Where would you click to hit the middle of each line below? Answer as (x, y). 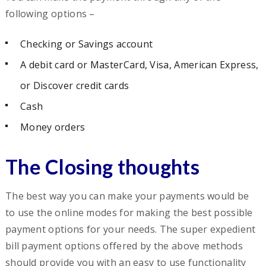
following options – (50, 13)
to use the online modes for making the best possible (129, 212)
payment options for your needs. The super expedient (130, 229)
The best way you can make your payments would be (127, 196)
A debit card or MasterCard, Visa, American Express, (139, 64)
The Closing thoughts (102, 166)
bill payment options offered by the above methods (124, 246)
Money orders (53, 127)
